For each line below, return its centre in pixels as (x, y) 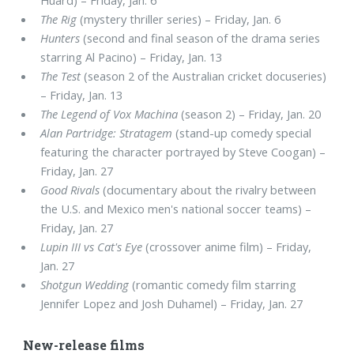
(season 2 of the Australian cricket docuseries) (204, 75)
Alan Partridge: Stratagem (107, 132)
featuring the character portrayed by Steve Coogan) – (183, 151)
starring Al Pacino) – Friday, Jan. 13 (132, 56)
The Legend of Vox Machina (109, 113)
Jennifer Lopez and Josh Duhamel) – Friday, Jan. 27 (172, 303)
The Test (61, 75)
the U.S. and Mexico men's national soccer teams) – (176, 208)
